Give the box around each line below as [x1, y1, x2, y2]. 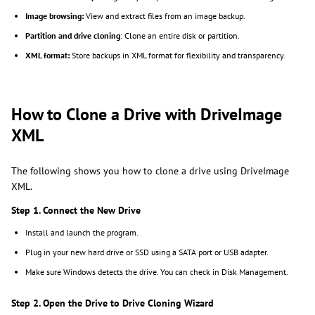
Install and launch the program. [25, 227, 139, 238]
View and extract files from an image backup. [84, 11, 245, 22]
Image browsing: [25, 11, 84, 22]
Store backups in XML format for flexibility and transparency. [70, 50, 285, 61]
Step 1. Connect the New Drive [11, 204, 141, 217]
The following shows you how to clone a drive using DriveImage [11, 165, 289, 178]
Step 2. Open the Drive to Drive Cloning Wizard [11, 297, 214, 310]
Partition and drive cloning [25, 30, 120, 41]
